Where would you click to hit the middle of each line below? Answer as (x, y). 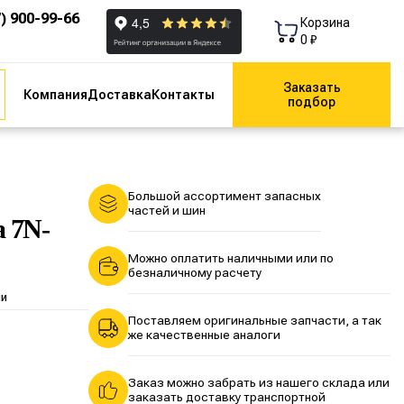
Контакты (183, 95)
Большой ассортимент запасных (224, 196)
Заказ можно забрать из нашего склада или (258, 383)
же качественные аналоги (204, 335)
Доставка (119, 95)
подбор (312, 102)
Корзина (325, 23)
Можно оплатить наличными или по (230, 258)
